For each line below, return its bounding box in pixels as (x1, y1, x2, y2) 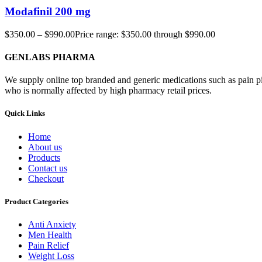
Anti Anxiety (28, 219, 76, 229)
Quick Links (5, 109, 45, 118)
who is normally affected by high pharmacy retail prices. (5, 85, 212, 96)
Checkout (28, 173, 64, 184)
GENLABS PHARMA (5, 52, 95, 63)
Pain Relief (28, 240, 69, 250)
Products (28, 152, 60, 163)
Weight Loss (28, 250, 74, 261)
